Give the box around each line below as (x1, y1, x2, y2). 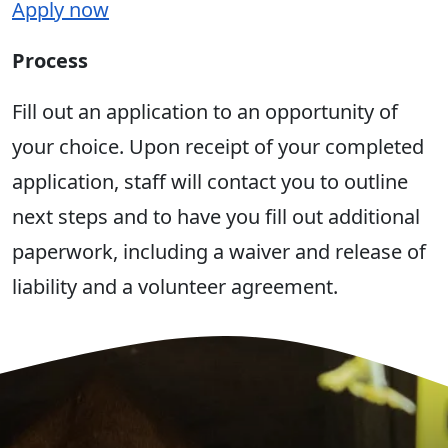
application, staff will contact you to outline (12, 168, 408, 196)
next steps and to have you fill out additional (12, 203, 420, 231)
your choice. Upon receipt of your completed (12, 133, 424, 161)
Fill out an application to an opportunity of (12, 98, 398, 126)
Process (12, 47, 93, 75)
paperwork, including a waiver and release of (12, 238, 426, 266)
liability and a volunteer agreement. (12, 273, 338, 301)
